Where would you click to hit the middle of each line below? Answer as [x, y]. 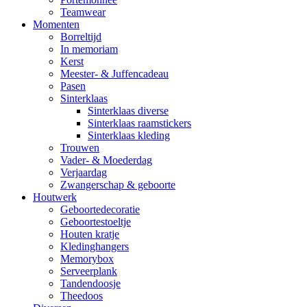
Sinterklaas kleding [129, 136]
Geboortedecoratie [100, 210]
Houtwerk [55, 197]
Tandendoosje [90, 284]
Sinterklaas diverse [128, 111]
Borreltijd [81, 37]
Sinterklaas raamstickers [139, 123]
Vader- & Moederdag [106, 160]
